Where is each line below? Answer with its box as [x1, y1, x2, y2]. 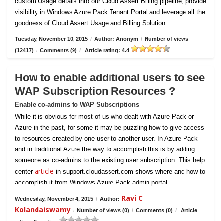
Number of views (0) [77, 207, 129, 213]
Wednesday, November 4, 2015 [15, 196, 93, 202]
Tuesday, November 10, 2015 [15, 36, 88, 42]
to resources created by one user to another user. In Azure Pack [15, 135, 198, 142]
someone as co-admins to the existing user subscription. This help [15, 156, 205, 164]
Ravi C [121, 193, 143, 203]
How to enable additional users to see [15, 72, 205, 84]
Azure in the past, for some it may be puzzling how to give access [15, 124, 204, 131]
